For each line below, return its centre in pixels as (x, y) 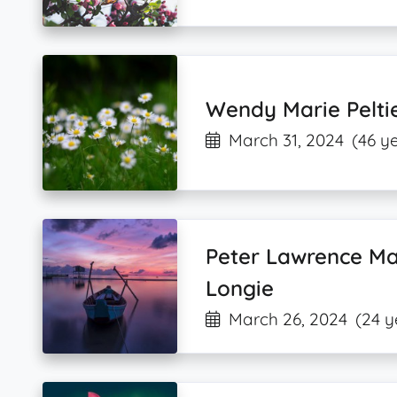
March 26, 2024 (288, 319)
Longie (240, 288)
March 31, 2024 (287, 140)
